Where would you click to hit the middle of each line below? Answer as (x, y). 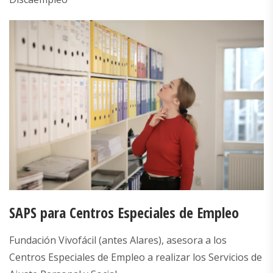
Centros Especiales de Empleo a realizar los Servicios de (136, 257)
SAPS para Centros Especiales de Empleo (124, 212)
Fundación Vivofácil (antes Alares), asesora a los (118, 240)
